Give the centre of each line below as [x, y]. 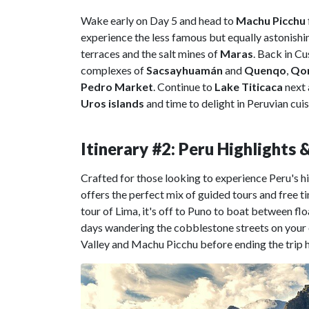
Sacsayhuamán [185, 70]
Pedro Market [117, 86]
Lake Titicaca [249, 86]
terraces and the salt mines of [150, 53]
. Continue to [184, 86]
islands [127, 103]
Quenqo [265, 70]
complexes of [113, 70]
